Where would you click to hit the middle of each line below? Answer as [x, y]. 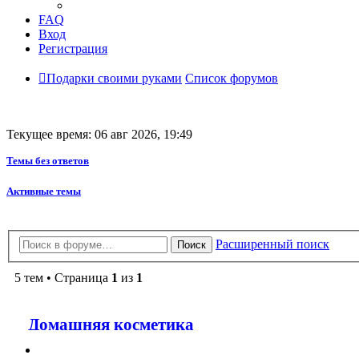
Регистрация [73, 48]
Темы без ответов [48, 160]
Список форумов [232, 78]
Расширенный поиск [272, 244]
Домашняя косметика [111, 325]
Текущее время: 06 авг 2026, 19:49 [99, 134]
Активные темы [44, 191]
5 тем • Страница [63, 277]
